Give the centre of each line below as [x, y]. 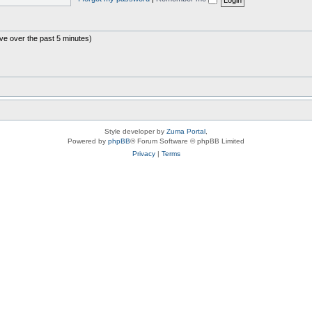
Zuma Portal [186, 131]
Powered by [88, 141]
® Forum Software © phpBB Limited [187, 141]
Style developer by [135, 131]
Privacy [143, 154]
